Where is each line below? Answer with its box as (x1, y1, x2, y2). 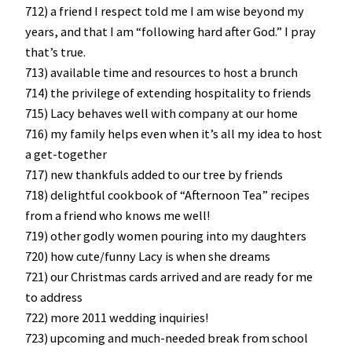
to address (25, 289, 82, 306)
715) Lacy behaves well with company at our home (25, 105, 298, 122)
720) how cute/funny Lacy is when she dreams (25, 248, 270, 265)
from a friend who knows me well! (25, 207, 210, 224)
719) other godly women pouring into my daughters (25, 228, 306, 244)
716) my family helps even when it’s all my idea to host (25, 126, 322, 142)
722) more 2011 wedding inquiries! (25, 310, 208, 326)
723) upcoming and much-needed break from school (25, 330, 308, 346)
